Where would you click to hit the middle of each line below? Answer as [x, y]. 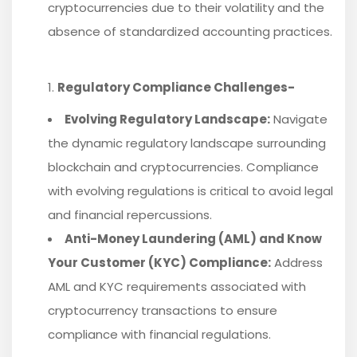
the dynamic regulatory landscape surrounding [187, 143]
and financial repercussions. [130, 215]
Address [297, 263]
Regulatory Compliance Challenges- [176, 88]
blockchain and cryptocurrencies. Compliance [183, 167]
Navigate [299, 120]
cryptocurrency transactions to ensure [163, 311]
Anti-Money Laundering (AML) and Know [193, 239]
